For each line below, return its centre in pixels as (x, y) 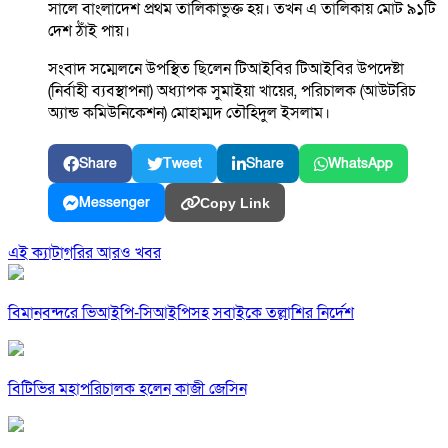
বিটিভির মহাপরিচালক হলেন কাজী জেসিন (127, 389)
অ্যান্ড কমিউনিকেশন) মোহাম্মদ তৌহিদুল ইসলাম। (189, 113)
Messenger (114, 203)
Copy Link (235, 202)
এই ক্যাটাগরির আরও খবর (84, 253)
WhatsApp (360, 164)
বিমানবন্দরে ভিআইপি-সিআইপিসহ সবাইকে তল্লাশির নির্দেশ (181, 313)
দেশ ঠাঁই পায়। (89, 31)
